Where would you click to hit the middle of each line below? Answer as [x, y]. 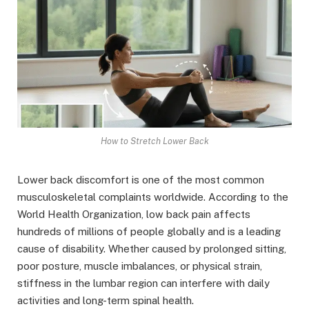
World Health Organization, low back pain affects [134, 215]
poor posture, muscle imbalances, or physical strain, [140, 266]
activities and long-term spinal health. [106, 301]
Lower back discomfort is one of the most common [141, 180]
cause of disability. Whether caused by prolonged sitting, [152, 249]
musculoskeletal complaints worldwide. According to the [153, 197]
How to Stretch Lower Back [154, 141]
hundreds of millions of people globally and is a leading [149, 232]
